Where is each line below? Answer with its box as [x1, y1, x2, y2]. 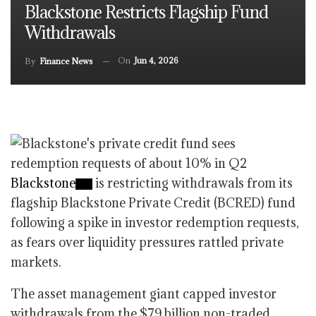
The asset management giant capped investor [11, 286, 276, 302]
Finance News [39, 56, 92, 66]
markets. [11, 254, 61, 270]
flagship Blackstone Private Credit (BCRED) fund [11, 195, 296, 211]
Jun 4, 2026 [134, 54, 178, 66]
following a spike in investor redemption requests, [11, 214, 299, 231]
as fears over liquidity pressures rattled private [11, 234, 284, 250]
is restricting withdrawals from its [92, 175, 293, 191]
